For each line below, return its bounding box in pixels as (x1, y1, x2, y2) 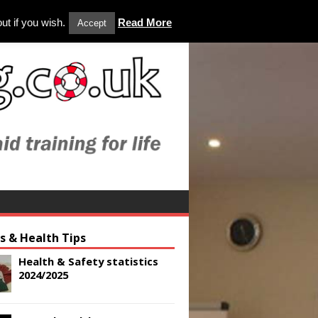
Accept (77, 18, 106, 28)
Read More (118, 16, 172, 28)
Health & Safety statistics (18, 253, 158, 268)
